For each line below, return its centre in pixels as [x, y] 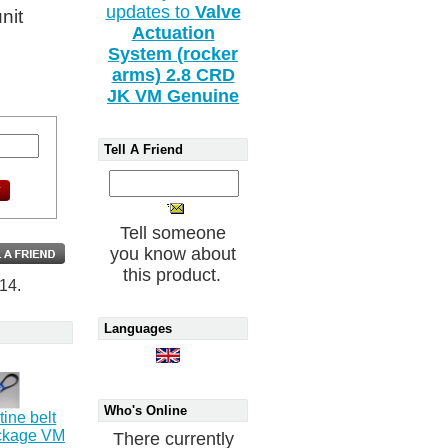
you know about [173, 254]
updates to [150, 12]
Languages [138, 329]
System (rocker [173, 54]
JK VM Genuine [173, 96]
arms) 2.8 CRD [173, 75]
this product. [172, 275]
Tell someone [173, 233]
